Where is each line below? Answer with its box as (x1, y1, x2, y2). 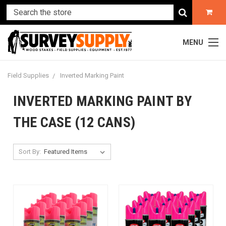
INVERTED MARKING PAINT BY (13, 93, 192, 109)
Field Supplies (8, 72, 49, 79)
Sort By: (19, 148, 41, 155)
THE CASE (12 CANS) (13, 114, 135, 131)
